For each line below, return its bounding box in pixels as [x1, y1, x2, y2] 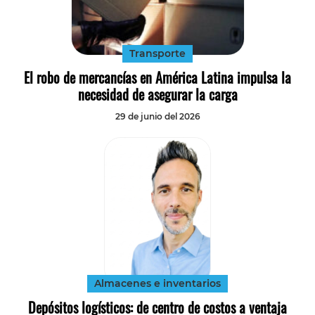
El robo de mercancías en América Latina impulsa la [24, 67, 291, 89]
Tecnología [263, 6, 302, 15]
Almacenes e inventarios [94, 277, 221, 290]
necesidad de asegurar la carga [77, 84, 238, 105]
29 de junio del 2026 [115, 111, 200, 122]
